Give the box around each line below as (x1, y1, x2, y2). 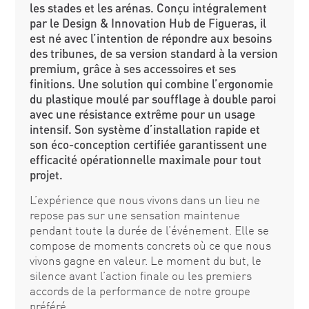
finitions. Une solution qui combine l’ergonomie (29, 76, 273, 91)
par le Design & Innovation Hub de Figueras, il (29, 15, 266, 30)
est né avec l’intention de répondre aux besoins (29, 30, 272, 46)
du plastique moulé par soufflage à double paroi (29, 91, 276, 106)
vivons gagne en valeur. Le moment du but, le (29, 253, 261, 268)
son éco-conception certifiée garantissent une (29, 137, 267, 152)
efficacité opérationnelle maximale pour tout (29, 152, 261, 167)
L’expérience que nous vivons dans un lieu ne (29, 192, 260, 208)
